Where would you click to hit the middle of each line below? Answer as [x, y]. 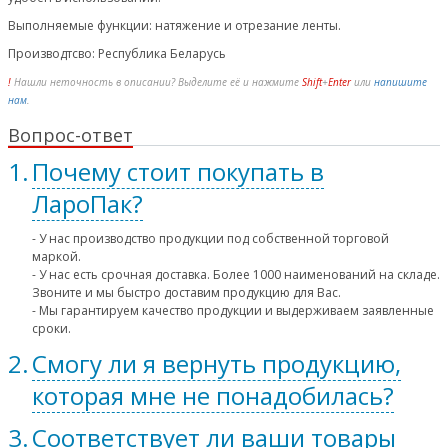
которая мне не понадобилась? [213, 395]
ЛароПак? [87, 203]
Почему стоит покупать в [178, 171]
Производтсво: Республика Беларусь [117, 53]
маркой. [56, 256]
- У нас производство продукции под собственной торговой [210, 238]
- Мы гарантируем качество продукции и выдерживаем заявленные [233, 310]
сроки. [51, 328]
